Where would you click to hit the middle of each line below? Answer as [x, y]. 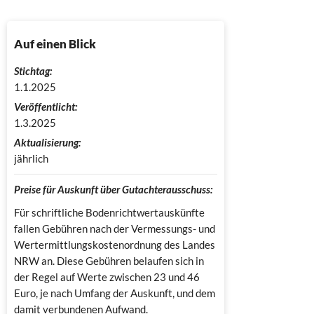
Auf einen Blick [55, 43]
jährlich [31, 158]
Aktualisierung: [47, 142]
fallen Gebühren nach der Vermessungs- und [115, 228]
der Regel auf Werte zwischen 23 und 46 [107, 277]
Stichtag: [33, 70]
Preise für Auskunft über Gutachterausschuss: [113, 189]
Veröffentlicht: [46, 106]
